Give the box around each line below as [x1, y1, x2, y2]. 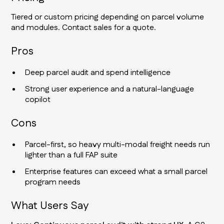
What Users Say [11, 198, 89, 214]
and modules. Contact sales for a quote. [11, 22, 156, 34]
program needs [25, 176, 81, 188]
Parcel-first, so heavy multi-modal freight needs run [25, 139, 210, 151]
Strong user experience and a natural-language [25, 83, 194, 95]
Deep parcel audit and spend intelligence [25, 67, 171, 79]
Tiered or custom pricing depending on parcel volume [11, 11, 204, 23]
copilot [25, 94, 51, 106]
